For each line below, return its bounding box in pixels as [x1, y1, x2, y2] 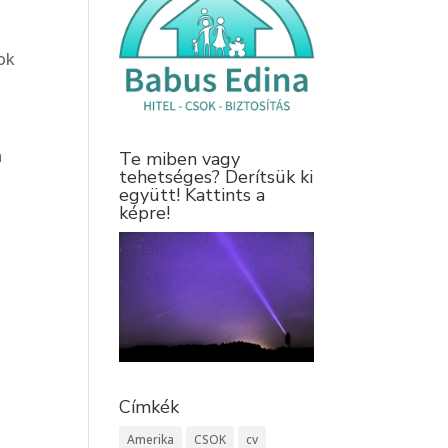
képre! [119, 201, 171, 226]
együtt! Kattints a [119, 183, 266, 208]
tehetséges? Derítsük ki [119, 165, 314, 190]
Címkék [119, 394, 180, 419]
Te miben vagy [119, 147, 241, 172]
